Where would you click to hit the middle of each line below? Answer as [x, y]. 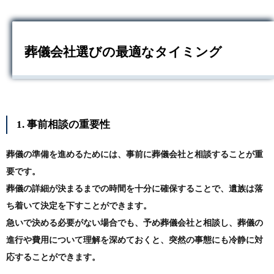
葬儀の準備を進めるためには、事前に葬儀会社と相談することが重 [135, 155]
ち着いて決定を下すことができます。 [79, 206]
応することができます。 [53, 257]
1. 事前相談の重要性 [63, 125]
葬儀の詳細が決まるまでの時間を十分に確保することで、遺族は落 [135, 189]
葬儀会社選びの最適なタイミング [123, 52]
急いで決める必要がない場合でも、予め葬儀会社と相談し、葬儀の [135, 223]
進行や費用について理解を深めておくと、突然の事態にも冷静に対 [135, 240]
